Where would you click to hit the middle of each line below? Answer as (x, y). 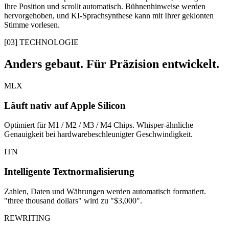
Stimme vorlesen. (32, 25)
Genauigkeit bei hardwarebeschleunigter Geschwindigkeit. (98, 134)
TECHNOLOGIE (49, 42)
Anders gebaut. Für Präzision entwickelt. (112, 64)
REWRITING (27, 218)
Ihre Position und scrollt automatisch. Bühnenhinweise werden (105, 7)
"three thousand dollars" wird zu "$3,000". (73, 200)
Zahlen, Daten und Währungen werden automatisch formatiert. (105, 191)
